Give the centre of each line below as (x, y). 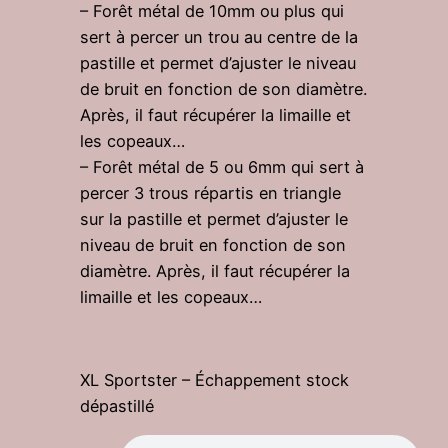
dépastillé (117, 406)
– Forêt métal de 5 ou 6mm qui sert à (222, 166)
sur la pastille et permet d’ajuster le (214, 218)
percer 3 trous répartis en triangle (210, 192)
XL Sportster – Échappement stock (214, 380)
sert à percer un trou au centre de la (219, 36)
